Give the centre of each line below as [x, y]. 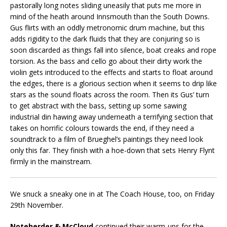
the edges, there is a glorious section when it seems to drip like [113, 84]
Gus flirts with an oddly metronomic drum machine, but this [107, 28]
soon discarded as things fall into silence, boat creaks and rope [113, 50]
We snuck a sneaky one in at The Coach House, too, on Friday [112, 194]
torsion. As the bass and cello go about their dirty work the [106, 61]
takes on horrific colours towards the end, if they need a [102, 128]
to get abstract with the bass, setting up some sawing [98, 106]
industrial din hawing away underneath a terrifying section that [112, 117]
